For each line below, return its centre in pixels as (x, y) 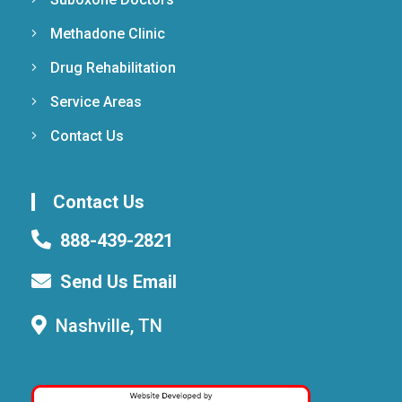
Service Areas (96, 101)
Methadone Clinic (108, 33)
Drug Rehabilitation (113, 67)
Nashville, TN (109, 325)
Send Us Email (118, 281)
